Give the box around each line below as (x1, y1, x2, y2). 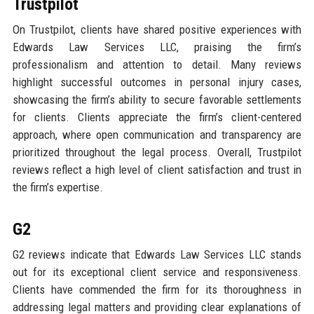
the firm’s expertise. (12, 180, 103, 195)
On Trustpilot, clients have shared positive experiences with (12, 22, 302, 37)
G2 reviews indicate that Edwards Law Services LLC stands (12, 247, 302, 262)
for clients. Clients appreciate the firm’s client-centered (12, 110, 302, 125)
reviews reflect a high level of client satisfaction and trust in (12, 163, 302, 177)
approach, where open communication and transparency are (12, 128, 302, 142)
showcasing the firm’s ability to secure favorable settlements (12, 93, 302, 107)
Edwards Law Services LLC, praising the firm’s (12, 40, 302, 55)
